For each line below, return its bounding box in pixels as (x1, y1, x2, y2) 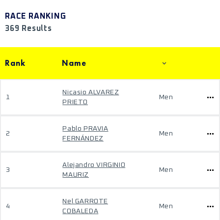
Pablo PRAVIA (62, 125, 109, 132)
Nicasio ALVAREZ (62, 89, 119, 96)
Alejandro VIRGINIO (62, 162, 126, 168)
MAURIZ (62, 171, 89, 178)
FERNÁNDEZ (62, 135, 104, 142)
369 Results (5, 25, 52, 32)
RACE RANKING (5, 12, 66, 20)
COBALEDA (62, 208, 99, 215)
